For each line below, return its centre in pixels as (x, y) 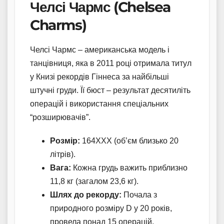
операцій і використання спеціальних (99, 103)
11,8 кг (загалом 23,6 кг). (94, 181)
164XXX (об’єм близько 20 (129, 140)
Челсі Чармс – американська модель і (100, 49)
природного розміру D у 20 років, (111, 208)
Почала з (139, 194)
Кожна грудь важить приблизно (129, 167)
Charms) (58, 25)
